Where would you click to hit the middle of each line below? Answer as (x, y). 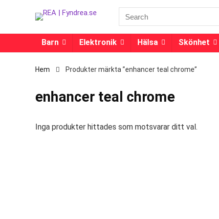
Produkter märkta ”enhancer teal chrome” (131, 69)
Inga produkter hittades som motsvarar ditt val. (116, 127)
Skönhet (194, 42)
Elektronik (98, 42)
